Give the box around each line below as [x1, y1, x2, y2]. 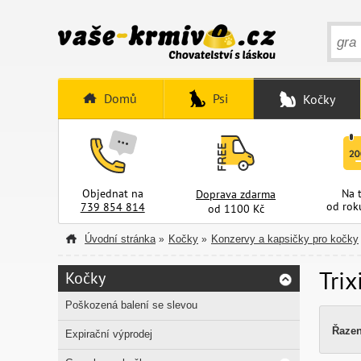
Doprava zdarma [196, 187, 276, 201]
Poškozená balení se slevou [65, 299, 197, 311]
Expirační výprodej [65, 328, 152, 340]
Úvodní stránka [85, 233, 156, 245]
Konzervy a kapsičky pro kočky [211, 233, 359, 245]
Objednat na [81, 186, 143, 201]
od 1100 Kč [207, 201, 264, 216]
